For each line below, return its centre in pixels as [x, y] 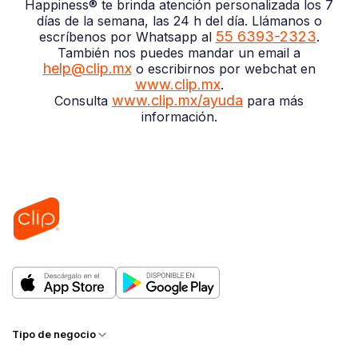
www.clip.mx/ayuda [177, 100]
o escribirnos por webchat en [223, 68]
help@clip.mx [87, 68]
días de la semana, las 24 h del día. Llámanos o [179, 20]
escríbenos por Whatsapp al [127, 36]
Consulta [83, 100]
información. [179, 116]
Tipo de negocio [54, 335]
